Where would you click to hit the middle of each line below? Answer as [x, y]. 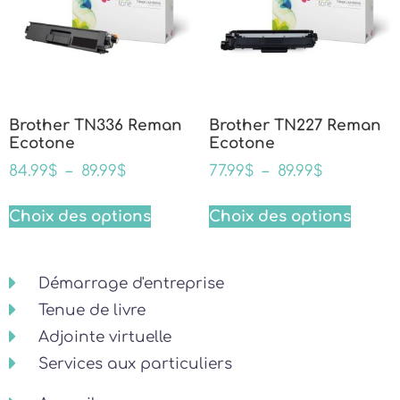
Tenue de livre [92, 310]
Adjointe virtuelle [104, 337]
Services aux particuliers [135, 363]
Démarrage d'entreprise [131, 283]
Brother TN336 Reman [96, 125]
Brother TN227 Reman [295, 125]
